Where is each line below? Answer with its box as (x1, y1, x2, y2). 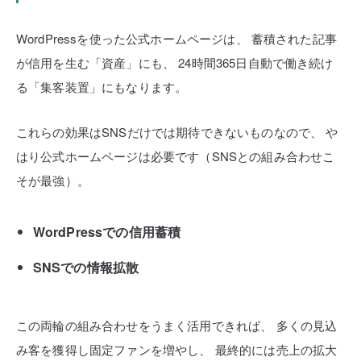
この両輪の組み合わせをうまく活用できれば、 (16, 316, 273, 334)
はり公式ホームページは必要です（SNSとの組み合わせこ (16, 147, 335, 164)
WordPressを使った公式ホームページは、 (16, 29, 248, 47)
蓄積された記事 (247, 29, 337, 47)
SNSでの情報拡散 (32, 257, 139, 276)
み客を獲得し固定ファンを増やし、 (16, 340, 212, 358)
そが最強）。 (16, 171, 89, 189)
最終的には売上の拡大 (211, 340, 338, 358)
